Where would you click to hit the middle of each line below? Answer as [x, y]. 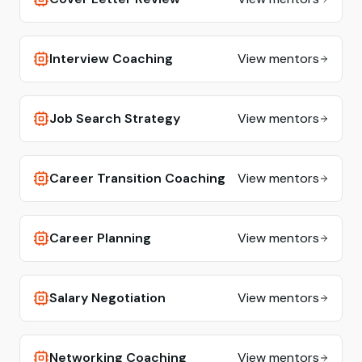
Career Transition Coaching [137, 178]
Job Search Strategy [115, 118]
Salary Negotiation [107, 298]
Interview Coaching [111, 59]
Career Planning [100, 238]
